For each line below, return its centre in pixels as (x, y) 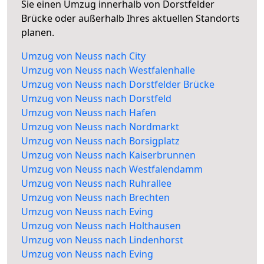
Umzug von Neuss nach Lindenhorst (102, 240)
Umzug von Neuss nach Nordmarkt (100, 127)
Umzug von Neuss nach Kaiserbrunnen (108, 155)
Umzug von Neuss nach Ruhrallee (96, 184)
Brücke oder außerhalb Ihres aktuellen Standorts (131, 19)
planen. (38, 33)
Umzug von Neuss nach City (83, 56)
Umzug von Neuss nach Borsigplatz (100, 141)
